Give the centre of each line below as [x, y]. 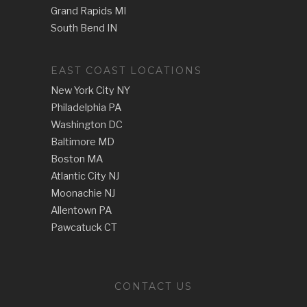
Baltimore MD [83, 142]
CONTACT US [153, 286]
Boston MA [77, 159]
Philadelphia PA [86, 108]
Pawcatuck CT [84, 228]
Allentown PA [81, 210]
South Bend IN [84, 28]
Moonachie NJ [83, 193]
